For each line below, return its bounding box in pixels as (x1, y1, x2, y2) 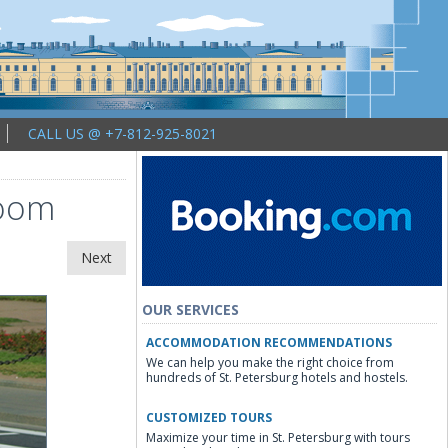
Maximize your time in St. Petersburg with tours (146, 429, 410, 446)
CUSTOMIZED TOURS (146, 409, 272, 426)
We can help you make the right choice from (146, 354, 394, 371)
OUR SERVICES (142, 300, 239, 319)
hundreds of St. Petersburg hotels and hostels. (146, 369, 408, 386)
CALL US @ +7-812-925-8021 (28, 124, 217, 143)
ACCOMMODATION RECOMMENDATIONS (146, 334, 392, 351)
